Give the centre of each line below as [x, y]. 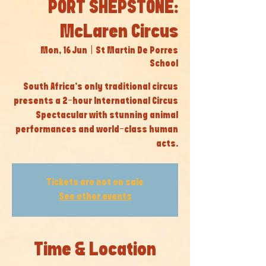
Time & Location [95, 250]
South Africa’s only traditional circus [101, 87]
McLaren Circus [119, 32]
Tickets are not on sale [95, 183]
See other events [95, 197]
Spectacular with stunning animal [107, 115]
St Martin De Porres [137, 51]
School [164, 64]
